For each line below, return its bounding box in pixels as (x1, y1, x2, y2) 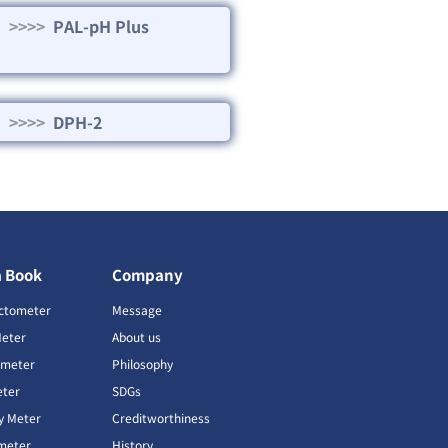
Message (111, 300, 162, 318)
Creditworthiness (111, 408, 210, 426)
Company (111, 263, 183, 285)
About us (111, 327, 161, 345)
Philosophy (111, 354, 173, 372)
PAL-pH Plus (44, 13, 149, 38)
